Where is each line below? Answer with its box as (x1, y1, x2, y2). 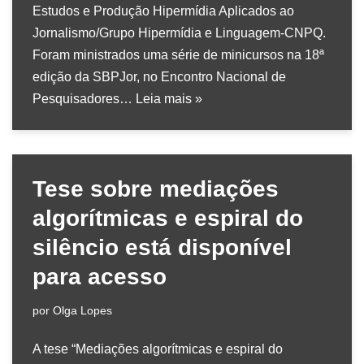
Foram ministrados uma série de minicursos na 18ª (32, 47, 324, 62)
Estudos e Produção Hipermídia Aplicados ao (32, 3, 294, 18)
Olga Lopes (53, 303, 112, 317)
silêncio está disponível (32, 234, 292, 260)
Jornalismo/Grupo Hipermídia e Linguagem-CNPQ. (32, 25, 326, 40)
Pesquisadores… (32, 91, 136, 106)
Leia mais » (136, 91, 202, 106)
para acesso (32, 263, 167, 289)
